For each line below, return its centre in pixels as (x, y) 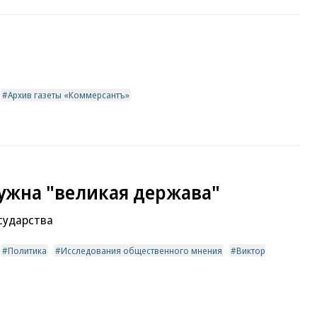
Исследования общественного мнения (142, 251)
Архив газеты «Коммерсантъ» (69, 94)
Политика (27, 251)
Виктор (251, 251)
